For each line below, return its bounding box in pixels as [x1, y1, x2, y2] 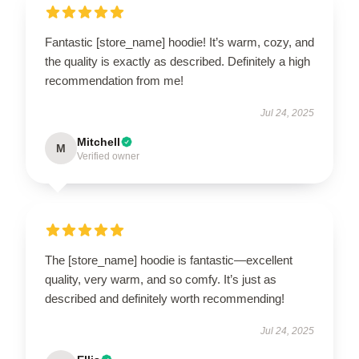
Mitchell [77, 135, 120, 148]
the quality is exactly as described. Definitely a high [45, 54, 310, 68]
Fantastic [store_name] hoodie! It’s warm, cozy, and [45, 35, 314, 49]
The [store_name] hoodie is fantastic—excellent [45, 253, 292, 267]
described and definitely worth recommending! [45, 292, 284, 305]
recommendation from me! [45, 74, 184, 87]
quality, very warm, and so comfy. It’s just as [45, 272, 276, 286]
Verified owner [77, 151, 139, 162]
